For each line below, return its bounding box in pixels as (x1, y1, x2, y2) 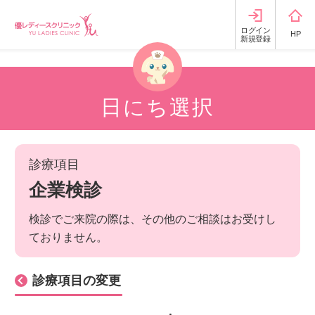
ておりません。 (29, 231, 108, 243)
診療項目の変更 (32, 274, 121, 288)
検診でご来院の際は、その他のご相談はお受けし (29, 213, 276, 225)
